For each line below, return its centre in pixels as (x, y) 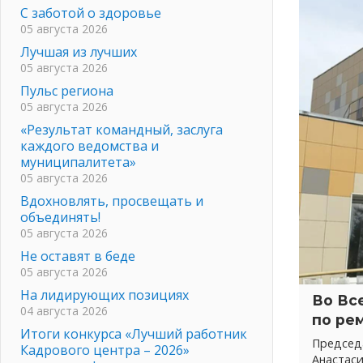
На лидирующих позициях (105, 295)
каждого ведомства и (90, 145)
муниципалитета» (78, 162)
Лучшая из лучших (79, 51)
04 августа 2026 (64, 310)
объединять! (60, 217)
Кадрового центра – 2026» (105, 350)
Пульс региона (67, 90)
